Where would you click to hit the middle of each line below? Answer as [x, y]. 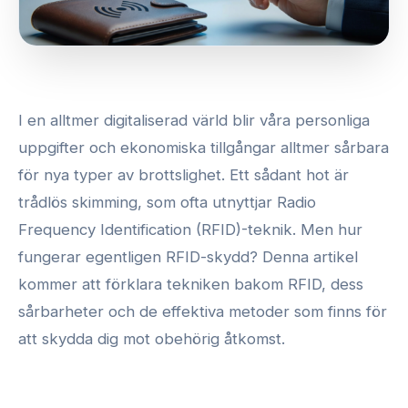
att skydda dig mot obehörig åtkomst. [152, 338]
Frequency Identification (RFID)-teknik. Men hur [190, 229]
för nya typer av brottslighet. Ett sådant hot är [184, 174]
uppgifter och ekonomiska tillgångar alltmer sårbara [204, 147]
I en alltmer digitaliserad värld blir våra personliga [194, 120]
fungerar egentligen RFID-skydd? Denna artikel [188, 256]
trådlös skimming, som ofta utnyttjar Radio [167, 202]
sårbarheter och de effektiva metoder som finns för [203, 311]
